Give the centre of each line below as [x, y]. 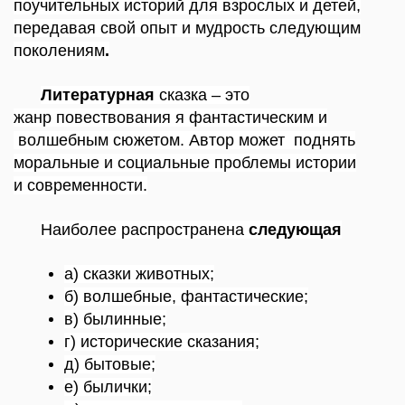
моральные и [66, 163]
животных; [175, 274]
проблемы [253, 163]
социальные [166, 163]
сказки [109, 274]
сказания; [223, 342]
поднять [325, 140]
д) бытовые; [110, 364]
